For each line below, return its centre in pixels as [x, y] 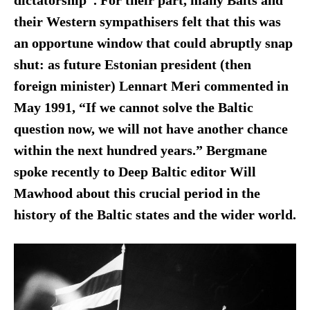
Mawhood [43, 194]
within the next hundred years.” [108, 151]
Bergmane [236, 151]
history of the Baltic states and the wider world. [155, 215]
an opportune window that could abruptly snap [153, 44]
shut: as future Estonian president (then [132, 65]
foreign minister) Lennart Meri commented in [151, 86]
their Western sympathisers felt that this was [147, 22]
